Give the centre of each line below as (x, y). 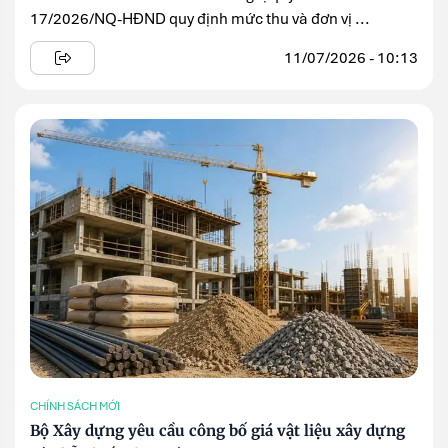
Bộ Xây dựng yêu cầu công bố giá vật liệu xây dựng (217, 431)
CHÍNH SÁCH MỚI (75, 405)
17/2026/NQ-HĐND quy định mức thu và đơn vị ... (200, 19)
